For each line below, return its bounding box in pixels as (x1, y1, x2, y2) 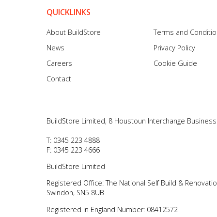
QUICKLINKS (46, 6, 91, 17)
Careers (46, 59, 72, 68)
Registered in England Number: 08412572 (46, 204, 178, 214)
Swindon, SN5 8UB (46, 188, 104, 198)
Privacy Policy (154, 43, 196, 53)
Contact (46, 74, 71, 84)
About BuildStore (46, 28, 101, 37)
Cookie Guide (154, 59, 198, 68)
